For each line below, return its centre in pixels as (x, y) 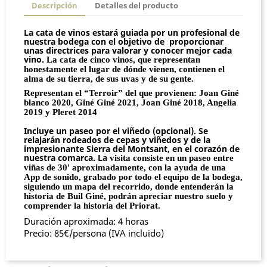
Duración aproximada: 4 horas (86, 221)
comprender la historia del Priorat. (92, 206)
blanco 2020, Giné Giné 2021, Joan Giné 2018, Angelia (130, 103)
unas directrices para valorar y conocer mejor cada (128, 50)
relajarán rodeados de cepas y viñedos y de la (117, 140)
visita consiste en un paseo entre (172, 158)
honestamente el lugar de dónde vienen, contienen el (124, 69)
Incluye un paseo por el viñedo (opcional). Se (116, 131)
